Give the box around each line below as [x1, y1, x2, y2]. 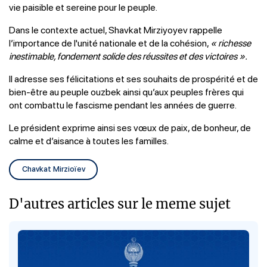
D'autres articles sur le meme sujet [9, 194, 231, 212]
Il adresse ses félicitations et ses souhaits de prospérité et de [9, 72, 258, 85]
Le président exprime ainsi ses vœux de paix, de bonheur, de [9, 120, 251, 134]
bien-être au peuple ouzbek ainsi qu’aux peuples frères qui [9, 85, 244, 98]
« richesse [210, 36, 251, 49]
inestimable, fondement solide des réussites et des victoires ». [9, 49, 247, 63]
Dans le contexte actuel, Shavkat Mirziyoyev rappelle [9, 23, 222, 36]
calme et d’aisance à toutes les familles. [9, 133, 169, 147]
